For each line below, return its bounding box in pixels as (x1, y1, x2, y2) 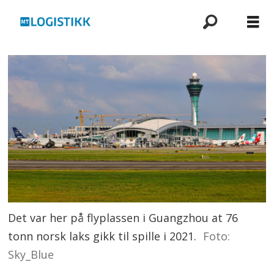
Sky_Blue (8, 246, 54, 262)
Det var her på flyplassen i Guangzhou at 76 (8, 210, 239, 225)
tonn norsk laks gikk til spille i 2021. (8, 228, 197, 243)
